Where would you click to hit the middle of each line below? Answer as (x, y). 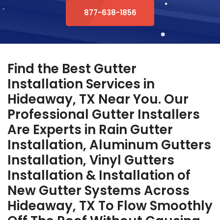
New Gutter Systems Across (98, 190)
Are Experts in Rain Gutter (90, 129)
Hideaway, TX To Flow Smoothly (110, 206)
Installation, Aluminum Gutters (109, 145)
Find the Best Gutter (72, 69)
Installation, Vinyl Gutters (91, 160)
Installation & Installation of (99, 175)
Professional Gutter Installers (104, 114)
